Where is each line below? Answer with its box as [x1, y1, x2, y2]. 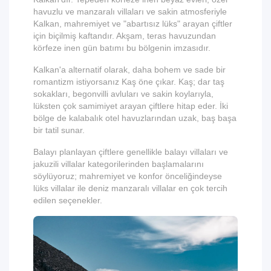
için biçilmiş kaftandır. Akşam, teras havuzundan [33, 31, 216, 41]
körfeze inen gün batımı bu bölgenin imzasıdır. [33, 43, 211, 53]
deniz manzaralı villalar [88, 183, 176, 193]
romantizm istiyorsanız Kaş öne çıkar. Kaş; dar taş [33, 77, 224, 87]
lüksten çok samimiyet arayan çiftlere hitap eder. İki [33, 101, 228, 111]
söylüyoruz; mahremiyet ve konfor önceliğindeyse [33, 171, 222, 181]
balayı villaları [165, 147, 217, 157]
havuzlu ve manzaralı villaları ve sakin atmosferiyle [33, 7, 227, 16]
